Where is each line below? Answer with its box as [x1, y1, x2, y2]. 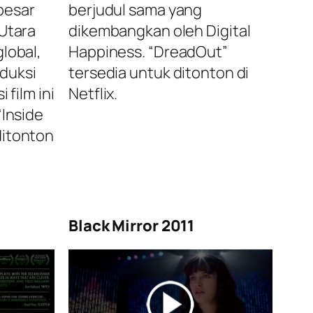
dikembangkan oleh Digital [68, 20, 251, 42]
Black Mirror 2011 [68, 215, 195, 237]
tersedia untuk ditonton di [68, 62, 249, 84]
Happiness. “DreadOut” [68, 41, 228, 63]
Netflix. [68, 83, 118, 105]
